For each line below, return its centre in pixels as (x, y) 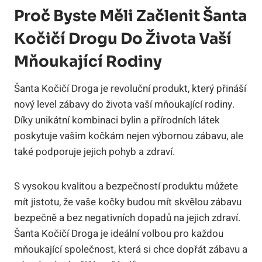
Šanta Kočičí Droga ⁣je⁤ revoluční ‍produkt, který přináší (130, 88)
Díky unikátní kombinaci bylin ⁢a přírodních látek (117, 120)
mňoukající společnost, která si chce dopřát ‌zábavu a (131, 249)
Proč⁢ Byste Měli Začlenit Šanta (130, 16)
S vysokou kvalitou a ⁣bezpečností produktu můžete (126, 186)
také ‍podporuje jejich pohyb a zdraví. (94, 151)
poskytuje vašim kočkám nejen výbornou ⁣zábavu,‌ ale (129, 136)
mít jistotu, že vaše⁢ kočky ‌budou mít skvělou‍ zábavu (128, 202)
